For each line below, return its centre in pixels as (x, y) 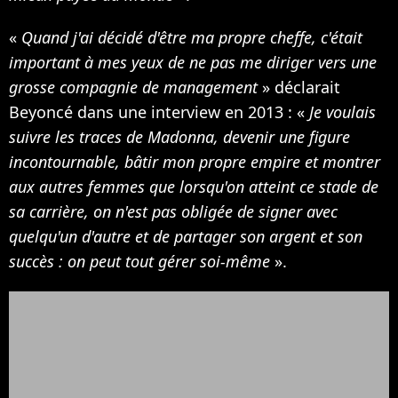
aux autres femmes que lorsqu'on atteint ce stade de (194, 187)
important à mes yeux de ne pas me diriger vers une (193, 63)
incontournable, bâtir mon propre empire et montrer (195, 162)
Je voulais (342, 112)
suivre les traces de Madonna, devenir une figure (179, 137)
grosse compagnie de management (133, 88)
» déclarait (299, 88)
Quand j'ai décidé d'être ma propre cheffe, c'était (192, 38)
